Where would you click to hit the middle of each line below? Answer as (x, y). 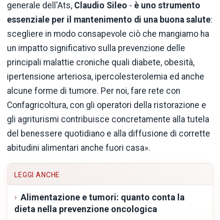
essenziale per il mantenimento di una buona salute (109, 19)
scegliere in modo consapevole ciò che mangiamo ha (108, 34)
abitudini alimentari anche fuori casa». (79, 148)
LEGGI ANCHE (37, 175)
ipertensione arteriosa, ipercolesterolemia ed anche (106, 76)
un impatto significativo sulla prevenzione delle (96, 48)
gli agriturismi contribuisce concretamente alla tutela (108, 119)
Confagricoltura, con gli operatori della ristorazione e (107, 105)
